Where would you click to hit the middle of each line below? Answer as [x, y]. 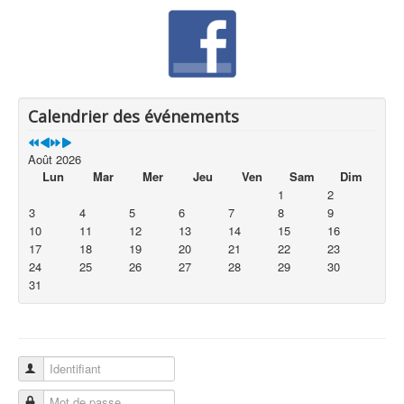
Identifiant [65, 368]
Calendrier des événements [133, 116]
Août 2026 [55, 159]
